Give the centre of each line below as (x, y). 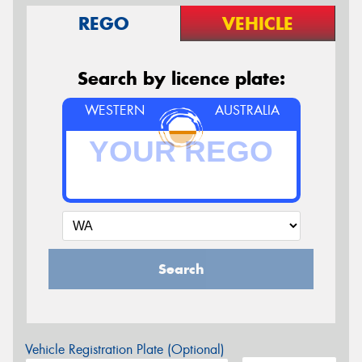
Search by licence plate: (181, 78)
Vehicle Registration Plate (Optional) (125, 349)
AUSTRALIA (248, 110)
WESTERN (114, 110)
